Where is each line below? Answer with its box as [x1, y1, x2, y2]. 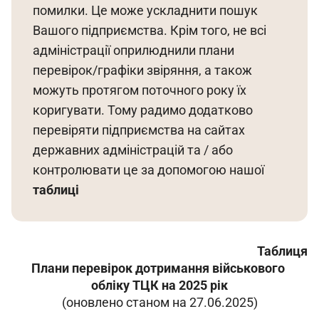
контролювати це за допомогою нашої [33, 162, 267, 177]
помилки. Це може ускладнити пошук [33, 3, 261, 18]
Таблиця [257, 244, 308, 258]
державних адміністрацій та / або [33, 142, 236, 157]
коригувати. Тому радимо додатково [33, 103, 256, 117]
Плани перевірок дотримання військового [31, 261, 288, 276]
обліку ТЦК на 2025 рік [91, 278, 228, 293]
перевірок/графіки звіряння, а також [33, 63, 255, 78]
